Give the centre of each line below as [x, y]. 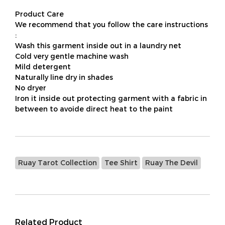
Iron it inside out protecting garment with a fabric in [111, 98]
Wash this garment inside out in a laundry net [98, 45]
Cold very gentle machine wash [72, 56]
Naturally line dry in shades [64, 77]
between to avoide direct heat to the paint [94, 109]
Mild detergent [43, 67]
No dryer [31, 88]
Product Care [39, 14]
